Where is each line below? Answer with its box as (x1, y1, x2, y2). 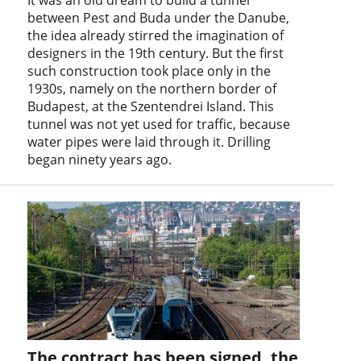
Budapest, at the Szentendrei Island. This (27, 97, 275, 115)
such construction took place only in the (27, 61, 272, 80)
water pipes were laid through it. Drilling (27, 132, 272, 151)
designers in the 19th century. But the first (27, 44, 284, 62)
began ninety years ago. (27, 150, 172, 168)
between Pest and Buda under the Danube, (27, 8, 290, 27)
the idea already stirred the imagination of (27, 26, 284, 44)
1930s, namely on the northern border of (27, 79, 277, 98)
